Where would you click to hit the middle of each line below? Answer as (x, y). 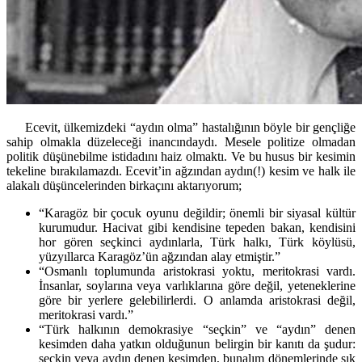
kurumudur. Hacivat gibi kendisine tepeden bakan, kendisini (197, 227)
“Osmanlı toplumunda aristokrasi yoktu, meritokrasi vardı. (197, 271)
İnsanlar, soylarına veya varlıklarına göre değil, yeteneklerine (197, 285)
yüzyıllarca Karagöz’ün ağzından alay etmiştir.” (160, 256)
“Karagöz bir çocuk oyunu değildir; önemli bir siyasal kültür (197, 213)
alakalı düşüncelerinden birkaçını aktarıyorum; (124, 185)
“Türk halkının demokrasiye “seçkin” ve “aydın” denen (197, 329)
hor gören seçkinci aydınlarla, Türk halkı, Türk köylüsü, (197, 242)
